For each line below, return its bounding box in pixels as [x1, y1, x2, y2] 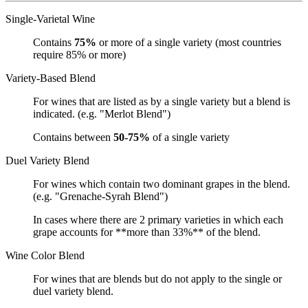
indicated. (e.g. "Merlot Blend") [33, 108, 170, 120]
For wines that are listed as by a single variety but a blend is [33, 96, 290, 108]
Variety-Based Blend [5, 72, 96, 85]
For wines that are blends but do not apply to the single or [33, 273, 282, 285]
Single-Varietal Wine [5, 13, 95, 25]
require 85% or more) [33, 49, 126, 61]
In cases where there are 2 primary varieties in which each [33, 214, 283, 226]
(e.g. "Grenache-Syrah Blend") [33, 190, 168, 203]
